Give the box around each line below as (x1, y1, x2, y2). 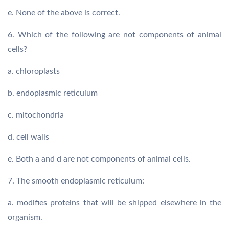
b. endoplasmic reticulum (8, 89, 98, 97)
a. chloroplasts (8, 67, 60, 75)
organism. (8, 213, 42, 221)
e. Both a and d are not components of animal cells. (8, 155, 191, 163)
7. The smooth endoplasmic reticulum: (8, 177, 144, 185)
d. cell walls (8, 133, 49, 141)
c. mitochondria (8, 111, 64, 119)
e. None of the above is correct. (8, 9, 120, 17)
